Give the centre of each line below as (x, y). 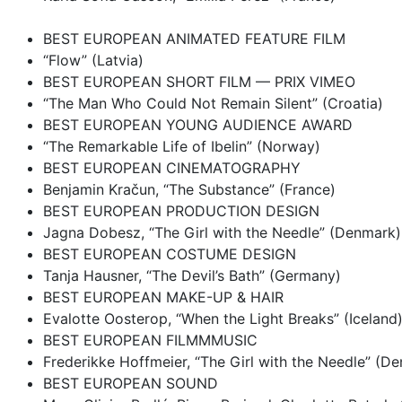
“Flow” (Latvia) (93, 60)
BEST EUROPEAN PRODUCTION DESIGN (181, 210)
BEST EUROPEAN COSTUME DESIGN (170, 253)
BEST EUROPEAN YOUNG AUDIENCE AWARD (198, 124)
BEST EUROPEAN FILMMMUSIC (150, 340)
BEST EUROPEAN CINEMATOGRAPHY (172, 167)
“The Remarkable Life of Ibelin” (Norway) (182, 146)
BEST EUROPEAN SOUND (131, 383)
